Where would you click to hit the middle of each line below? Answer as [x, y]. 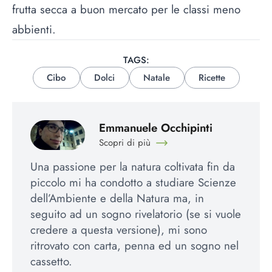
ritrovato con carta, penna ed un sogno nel [134, 245]
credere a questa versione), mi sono [119, 229]
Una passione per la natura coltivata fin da [133, 166]
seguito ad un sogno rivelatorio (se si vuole [136, 214]
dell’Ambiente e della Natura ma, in [117, 198]
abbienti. [34, 29]
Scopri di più [124, 143]
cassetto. [51, 261]
